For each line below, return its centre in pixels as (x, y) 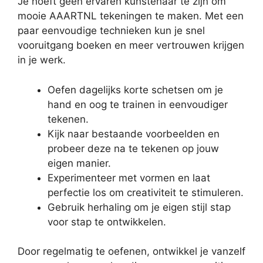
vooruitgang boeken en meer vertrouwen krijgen (131, 45)
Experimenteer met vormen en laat (129, 178)
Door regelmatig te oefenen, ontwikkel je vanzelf (131, 252)
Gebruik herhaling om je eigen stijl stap (139, 207)
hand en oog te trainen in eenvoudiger (138, 104)
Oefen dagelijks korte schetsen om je (135, 90)
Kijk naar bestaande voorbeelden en (134, 134)
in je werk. (42, 60)
